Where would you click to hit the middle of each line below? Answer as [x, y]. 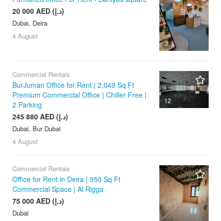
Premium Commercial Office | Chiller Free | [79, 95]
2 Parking [27, 105]
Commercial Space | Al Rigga [58, 189]
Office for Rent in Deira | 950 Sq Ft [66, 179]
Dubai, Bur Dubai [37, 129]
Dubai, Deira [30, 23]
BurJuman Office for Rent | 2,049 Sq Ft [73, 85]
